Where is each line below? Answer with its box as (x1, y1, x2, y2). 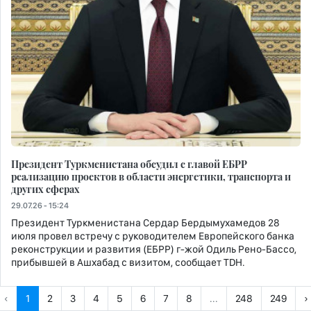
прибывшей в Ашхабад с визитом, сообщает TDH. (11, 255, 245, 269)
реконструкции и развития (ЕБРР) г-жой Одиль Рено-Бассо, (11, 242, 296, 255)
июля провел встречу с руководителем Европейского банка (11, 229, 294, 242)
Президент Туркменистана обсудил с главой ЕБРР (11, 156, 247, 171)
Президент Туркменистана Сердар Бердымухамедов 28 (11, 216, 280, 229)
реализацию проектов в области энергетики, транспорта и (11, 169, 291, 183)
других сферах (11, 181, 80, 196)
